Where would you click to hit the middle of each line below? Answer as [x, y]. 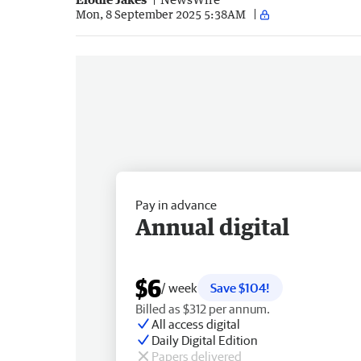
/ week [179, 287]
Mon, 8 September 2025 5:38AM [161, 15]
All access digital [196, 324]
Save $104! [240, 287]
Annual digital [212, 226]
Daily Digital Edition [205, 340]
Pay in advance [176, 204]
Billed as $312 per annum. [203, 308]
